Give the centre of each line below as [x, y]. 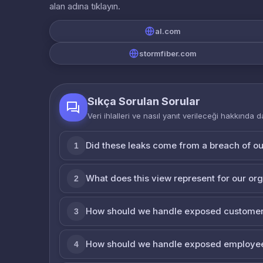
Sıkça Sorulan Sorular [144, 101]
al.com [168, 31]
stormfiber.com [168, 53]
